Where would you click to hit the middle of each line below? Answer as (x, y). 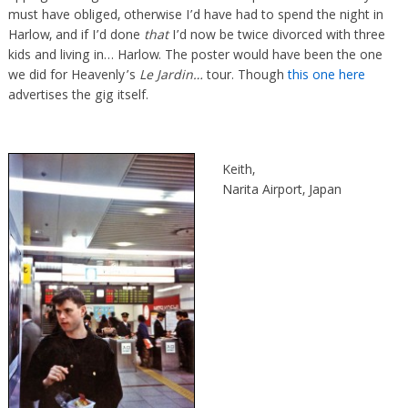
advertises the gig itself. (78, 96)
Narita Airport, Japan (281, 191)
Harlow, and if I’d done (76, 36)
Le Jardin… (171, 76)
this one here (326, 76)
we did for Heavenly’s (73, 76)
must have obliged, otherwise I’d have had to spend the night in (195, 16)
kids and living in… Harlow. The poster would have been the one (195, 56)
